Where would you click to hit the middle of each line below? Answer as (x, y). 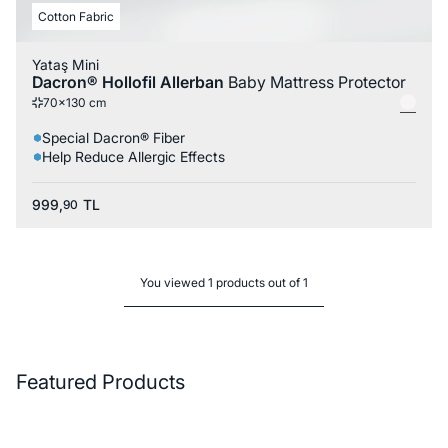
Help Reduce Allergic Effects (133, 157)
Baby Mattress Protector (317, 82)
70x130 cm (74, 102)
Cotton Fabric (76, 17)
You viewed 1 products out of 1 (224, 283)
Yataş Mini (65, 65)
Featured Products (100, 382)
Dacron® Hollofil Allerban (130, 82)
